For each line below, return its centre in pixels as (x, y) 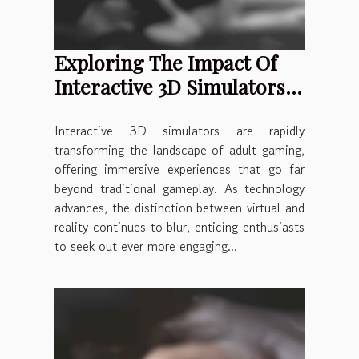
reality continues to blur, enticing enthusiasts (179, 226)
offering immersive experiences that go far (179, 169)
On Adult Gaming (133, 110)
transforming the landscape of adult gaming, (179, 149)
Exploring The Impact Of (166, 62)
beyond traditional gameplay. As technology (179, 188)
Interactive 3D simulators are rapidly (179, 130)
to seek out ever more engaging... (146, 246)
